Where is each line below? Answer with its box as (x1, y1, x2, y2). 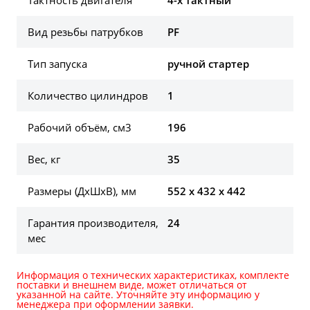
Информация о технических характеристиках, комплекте (17, 268, 289, 282)
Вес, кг (28, 152, 60, 166)
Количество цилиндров (28, 88, 148, 102)
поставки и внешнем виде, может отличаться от (17, 277, 247, 291)
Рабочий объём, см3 (28, 120, 131, 134)
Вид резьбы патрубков (28, 24, 143, 39)
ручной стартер (167, 56, 250, 71)
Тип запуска (28, 56, 87, 71)
